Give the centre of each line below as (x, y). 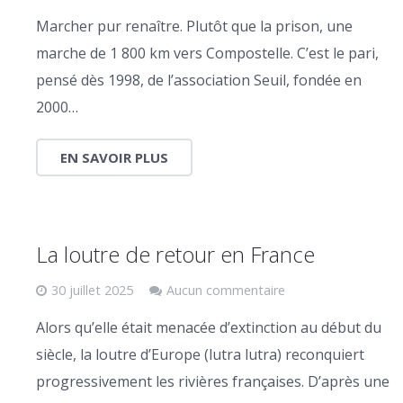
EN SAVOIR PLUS (114, 157)
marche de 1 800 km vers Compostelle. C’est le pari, (207, 53)
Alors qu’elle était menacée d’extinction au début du (209, 327)
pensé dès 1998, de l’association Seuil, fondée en (199, 80)
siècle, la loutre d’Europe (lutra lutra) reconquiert (200, 354)
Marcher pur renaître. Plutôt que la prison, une (194, 26)
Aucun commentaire (226, 290)
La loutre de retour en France (175, 254)
